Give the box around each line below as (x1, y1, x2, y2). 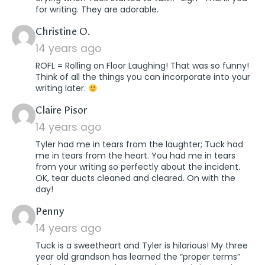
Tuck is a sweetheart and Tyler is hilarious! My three (35, 240, 248, 252)
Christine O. (35, 25, 90, 38)
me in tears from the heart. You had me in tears (35, 150, 235, 162)
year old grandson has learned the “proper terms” (35, 251, 240, 263)
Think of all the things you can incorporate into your (35, 71, 250, 83)
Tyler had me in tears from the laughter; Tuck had (35, 138, 243, 151)
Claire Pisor (35, 104, 87, 117)
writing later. (35, 82, 88, 95)
